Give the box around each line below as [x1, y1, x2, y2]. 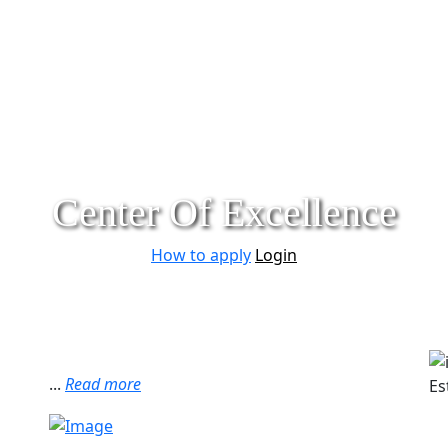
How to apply [151, 244, 251, 267]
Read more [65, 373, 141, 396]
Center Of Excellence [51, 190, 397, 236]
